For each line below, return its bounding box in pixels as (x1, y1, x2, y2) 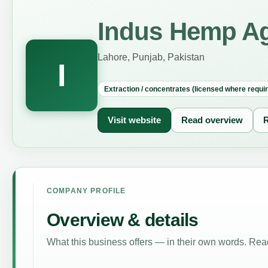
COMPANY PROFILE (46, 187, 126, 195)
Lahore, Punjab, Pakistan (97, 51, 205, 62)
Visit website (107, 115, 161, 125)
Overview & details (46, 209, 199, 230)
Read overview (181, 115, 243, 125)
